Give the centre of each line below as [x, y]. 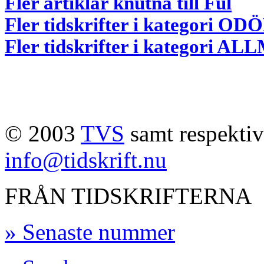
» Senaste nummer [90, 232]
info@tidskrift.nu [86, 160]
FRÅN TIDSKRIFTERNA [128, 196]
